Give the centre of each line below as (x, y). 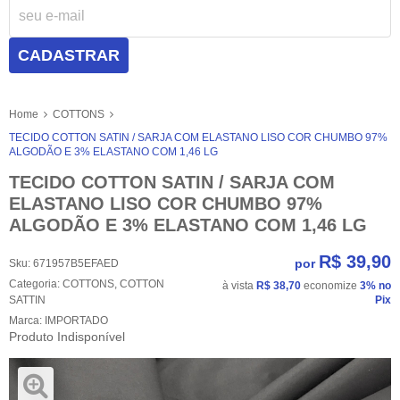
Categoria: (34, 283)
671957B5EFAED (76, 263)
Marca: (27, 320)
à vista (239, 285)
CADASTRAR (69, 56)
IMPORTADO (76, 320)
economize (330, 285)
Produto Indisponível (67, 336)
